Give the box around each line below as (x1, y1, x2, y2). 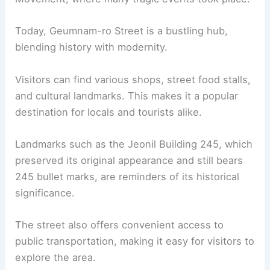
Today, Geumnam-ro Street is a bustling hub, (15, 25, 228, 37)
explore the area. (15, 251, 96, 264)
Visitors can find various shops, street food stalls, (15, 73, 251, 86)
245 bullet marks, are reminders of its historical (15, 170, 240, 183)
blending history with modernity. (15, 41, 168, 54)
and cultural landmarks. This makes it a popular (15, 89, 239, 102)
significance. (15, 186, 75, 199)
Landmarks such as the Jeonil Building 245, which (15, 137, 253, 150)
